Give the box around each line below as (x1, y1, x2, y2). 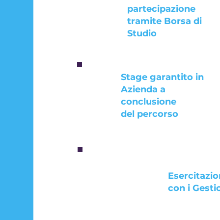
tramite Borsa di (127, 16, 202, 27)
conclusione (120, 96, 176, 107)
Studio (127, 28, 157, 39)
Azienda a (120, 84, 165, 95)
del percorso (120, 109, 181, 119)
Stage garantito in (120, 72, 204, 82)
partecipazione (127, 3, 195, 14)
